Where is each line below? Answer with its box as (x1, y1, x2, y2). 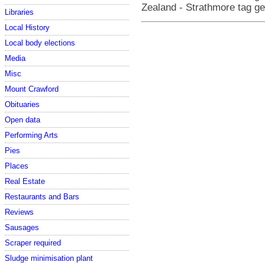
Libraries (5, 7, 34, 17)
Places (5, 161, 28, 170)
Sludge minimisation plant (5, 253, 93, 263)
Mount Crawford (5, 84, 59, 93)
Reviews (5, 207, 34, 216)
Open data (5, 115, 40, 124)
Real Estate (5, 176, 45, 186)
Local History (5, 22, 50, 32)
